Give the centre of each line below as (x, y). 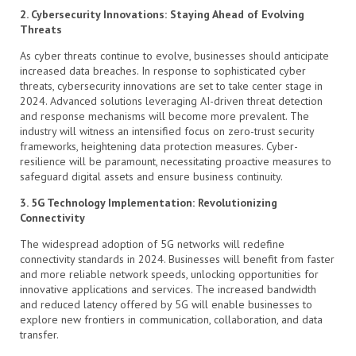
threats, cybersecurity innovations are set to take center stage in (171, 85)
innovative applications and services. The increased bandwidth (168, 289)
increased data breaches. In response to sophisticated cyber (163, 70)
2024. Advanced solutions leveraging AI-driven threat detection (171, 101)
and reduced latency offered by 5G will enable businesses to (166, 304)
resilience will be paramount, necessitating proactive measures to (176, 161)
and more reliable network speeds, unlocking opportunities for (169, 274)
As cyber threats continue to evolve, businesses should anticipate (174, 55)
